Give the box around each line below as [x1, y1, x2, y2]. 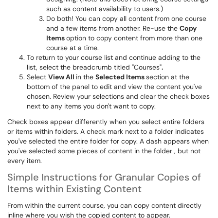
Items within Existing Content [7, 182, 142, 195]
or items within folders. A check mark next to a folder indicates [7, 127, 204, 136]
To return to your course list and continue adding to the [27, 53, 200, 62]
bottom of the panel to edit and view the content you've [27, 82, 202, 91]
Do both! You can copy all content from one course [46, 14, 206, 23]
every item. [7, 156, 42, 165]
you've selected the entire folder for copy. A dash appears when [7, 137, 209, 145]
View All [48, 73, 76, 81]
